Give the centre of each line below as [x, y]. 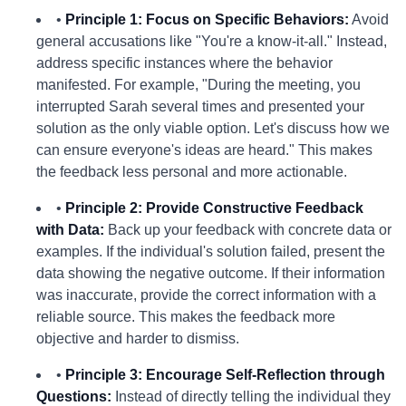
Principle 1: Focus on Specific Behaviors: [207, 19]
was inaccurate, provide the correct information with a [206, 295]
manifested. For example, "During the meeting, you [198, 85]
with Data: [70, 230]
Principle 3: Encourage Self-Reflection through [225, 375]
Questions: [74, 396]
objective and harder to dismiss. [138, 338]
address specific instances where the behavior [184, 63]
